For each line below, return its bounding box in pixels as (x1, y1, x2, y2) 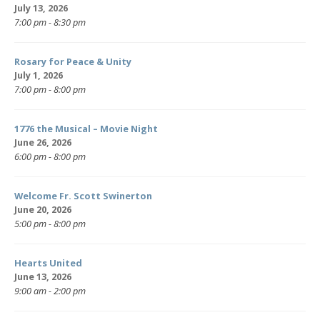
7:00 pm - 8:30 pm (14, 16, 86, 29)
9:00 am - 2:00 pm (14, 284, 86, 298)
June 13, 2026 (14, 270, 71, 284)
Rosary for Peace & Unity (14, 55, 131, 69)
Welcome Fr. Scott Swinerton (14, 189, 152, 203)
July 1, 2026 (14, 69, 63, 82)
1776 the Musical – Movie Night (14, 122, 158, 136)
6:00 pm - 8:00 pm (14, 150, 86, 164)
